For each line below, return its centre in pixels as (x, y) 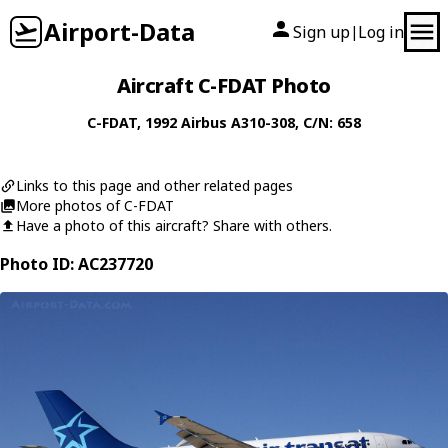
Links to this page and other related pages (154, 185)
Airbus (204, 122)
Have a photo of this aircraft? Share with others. (174, 225)
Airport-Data (119, 31)
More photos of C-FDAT (95, 205)
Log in (381, 32)
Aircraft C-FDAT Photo (224, 85)
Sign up (321, 32)
